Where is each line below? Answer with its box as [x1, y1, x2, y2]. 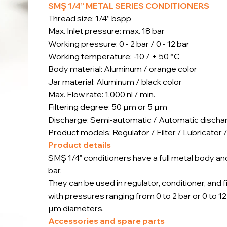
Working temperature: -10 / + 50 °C [48, 51, 180, 62]
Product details [48, 140, 111, 150]
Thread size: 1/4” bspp [48, 13, 132, 24]
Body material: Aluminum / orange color [48, 64, 198, 74]
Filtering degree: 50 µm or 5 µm [48, 102, 168, 112]
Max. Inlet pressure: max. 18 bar [48, 26, 165, 36]
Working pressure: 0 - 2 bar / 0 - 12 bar [48, 39, 190, 49]
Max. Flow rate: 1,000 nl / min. [48, 89, 156, 100]
